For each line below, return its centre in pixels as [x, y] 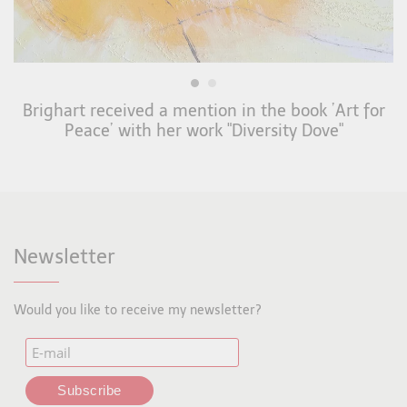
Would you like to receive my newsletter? [138, 310]
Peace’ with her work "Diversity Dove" [203, 131]
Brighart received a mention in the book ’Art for [203, 111]
